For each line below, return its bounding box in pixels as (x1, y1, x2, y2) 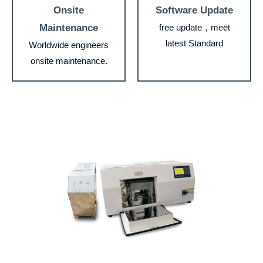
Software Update (156, 5, 233, 16)
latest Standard (166, 38, 223, 48)
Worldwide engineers (29, 40, 109, 50)
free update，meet (159, 22, 230, 32)
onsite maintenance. (30, 56, 107, 66)
